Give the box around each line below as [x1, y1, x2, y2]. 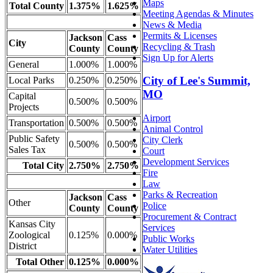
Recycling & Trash [143, 41, 215, 52]
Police [143, 200, 166, 211]
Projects [9, 101, 39, 112]
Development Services [143, 157, 229, 168]
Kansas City [9, 218, 55, 229]
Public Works [143, 233, 194, 244]
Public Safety [9, 133, 60, 144]
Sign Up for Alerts [143, 52, 213, 63]
